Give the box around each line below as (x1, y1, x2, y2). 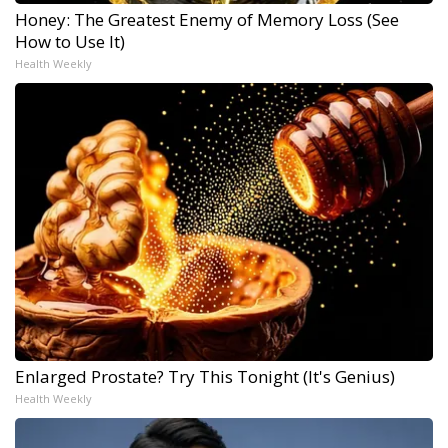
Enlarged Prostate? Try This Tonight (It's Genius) (15, 365, 395, 389)
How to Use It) (15, 30, 125, 54)
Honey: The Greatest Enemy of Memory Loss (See (15, 8, 399, 32)
